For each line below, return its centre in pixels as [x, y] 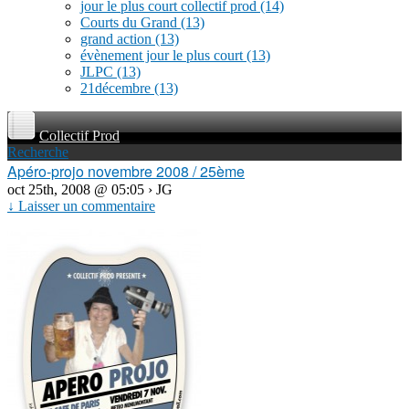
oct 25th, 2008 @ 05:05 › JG [90, 189]
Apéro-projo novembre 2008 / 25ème [126, 171]
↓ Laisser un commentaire [81, 206]
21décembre [117, 88]
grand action [118, 39]
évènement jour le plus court [163, 55]
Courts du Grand [131, 22]
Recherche [38, 152]
